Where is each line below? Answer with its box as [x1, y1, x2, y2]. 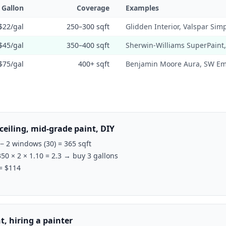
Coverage [77, 3, 109, 13]
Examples [126, 3, 159, 13]
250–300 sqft [67, 22, 109, 31]
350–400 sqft [67, 40, 109, 50]
